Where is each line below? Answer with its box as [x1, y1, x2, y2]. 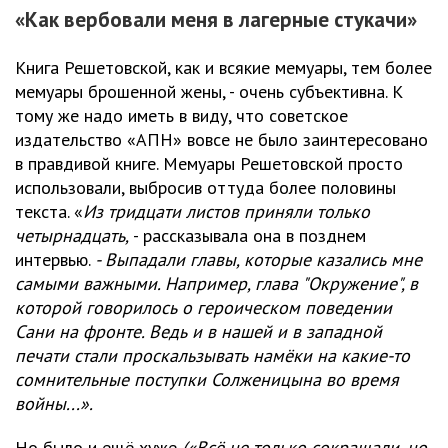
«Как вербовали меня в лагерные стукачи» [15, 6, 417, 34]
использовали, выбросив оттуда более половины [15, 176, 396, 200]
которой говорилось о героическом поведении [15, 296, 392, 320]
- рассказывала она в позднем [133, 224, 366, 248]
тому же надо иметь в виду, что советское [15, 104, 348, 128]
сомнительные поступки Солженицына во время [15, 368, 399, 392]
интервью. [15, 248, 95, 272]
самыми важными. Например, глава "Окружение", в [15, 272, 418, 296]
